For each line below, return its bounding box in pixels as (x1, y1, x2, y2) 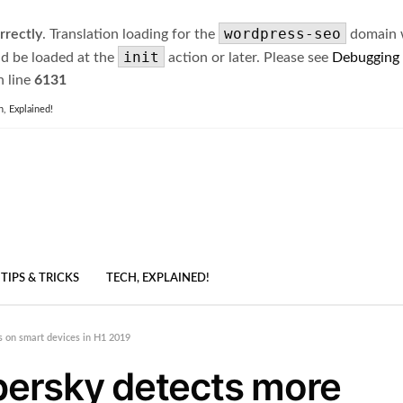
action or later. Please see (165, 50, 332, 65)
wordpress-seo (224, 25, 341, 42)
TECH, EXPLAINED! (106, 273, 210, 285)
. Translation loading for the (42, 27, 219, 41)
